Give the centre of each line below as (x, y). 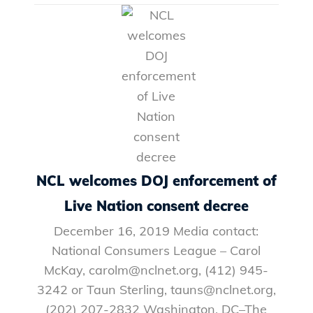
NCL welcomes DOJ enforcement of (156, 180)
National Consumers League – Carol (156, 250)
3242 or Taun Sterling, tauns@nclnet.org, (156, 289)
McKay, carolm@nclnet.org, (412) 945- (156, 270)
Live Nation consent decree (156, 205)
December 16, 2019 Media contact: (156, 231)
